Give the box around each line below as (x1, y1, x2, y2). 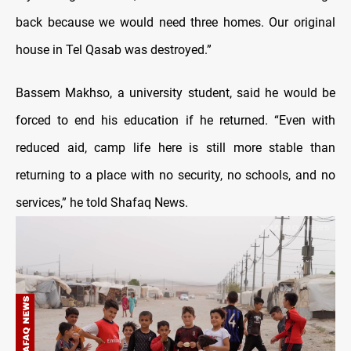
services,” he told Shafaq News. (16, 194, 188, 210)
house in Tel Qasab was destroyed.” (16, 42, 212, 57)
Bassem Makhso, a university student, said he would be (16, 85, 335, 100)
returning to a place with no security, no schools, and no (16, 167, 335, 183)
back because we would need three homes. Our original (16, 14, 335, 30)
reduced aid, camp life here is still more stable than (16, 139, 335, 155)
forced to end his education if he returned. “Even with (16, 112, 335, 128)
